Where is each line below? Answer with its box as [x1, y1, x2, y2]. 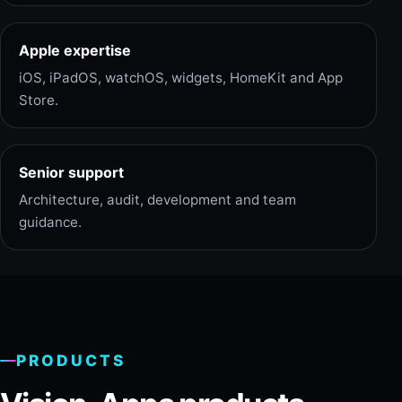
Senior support [19, 162, 124, 181]
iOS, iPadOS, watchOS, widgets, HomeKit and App [19, 68, 343, 86]
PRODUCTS [16, 351, 126, 370]
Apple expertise [19, 40, 131, 59]
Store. [19, 91, 58, 109]
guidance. [19, 213, 82, 231]
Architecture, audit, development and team [19, 190, 296, 208]
